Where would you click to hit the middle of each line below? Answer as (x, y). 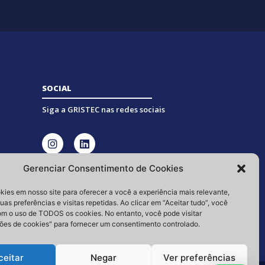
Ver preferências (199, 257)
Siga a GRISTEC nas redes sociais (104, 110)
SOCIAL (57, 88)
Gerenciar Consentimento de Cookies (104, 168)
